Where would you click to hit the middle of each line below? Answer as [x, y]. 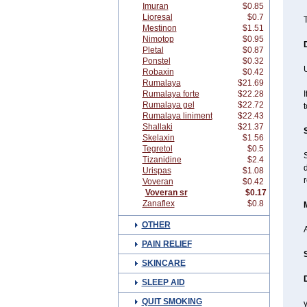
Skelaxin [158, 138]
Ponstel [156, 61]
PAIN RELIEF [167, 244]
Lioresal [157, 17]
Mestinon [159, 28]
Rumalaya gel [168, 105]
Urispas [157, 171]
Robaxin [158, 72]
